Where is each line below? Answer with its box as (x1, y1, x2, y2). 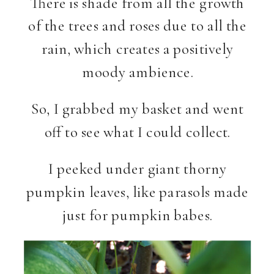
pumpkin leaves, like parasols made (26, 182, 249, 201)
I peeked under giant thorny (48, 159, 227, 179)
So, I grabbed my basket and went (31, 99, 244, 119)
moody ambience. (81, 62, 193, 81)
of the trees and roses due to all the (28, 16, 247, 35)
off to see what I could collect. (44, 122, 231, 141)
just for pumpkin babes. (62, 205, 213, 224)
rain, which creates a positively (41, 39, 234, 59)
